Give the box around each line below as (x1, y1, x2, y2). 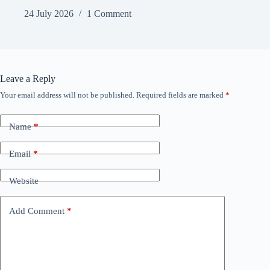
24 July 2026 (24, 8, 74, 19)
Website (9, 175, 39, 186)
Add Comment (9, 206, 64, 216)
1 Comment (87, 8, 131, 19)
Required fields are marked (136, 90, 225, 100)
